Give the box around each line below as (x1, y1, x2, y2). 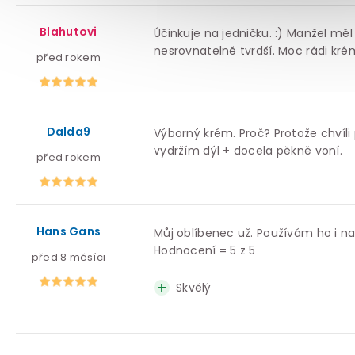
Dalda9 (46, 123, 91, 139)
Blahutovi (40, 23, 97, 40)
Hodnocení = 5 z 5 (153, 242, 256, 258)
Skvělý (175, 279, 212, 296)
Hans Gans (36, 223, 101, 239)
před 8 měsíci (31, 249, 106, 265)
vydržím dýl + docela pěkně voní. (153, 142, 342, 158)
